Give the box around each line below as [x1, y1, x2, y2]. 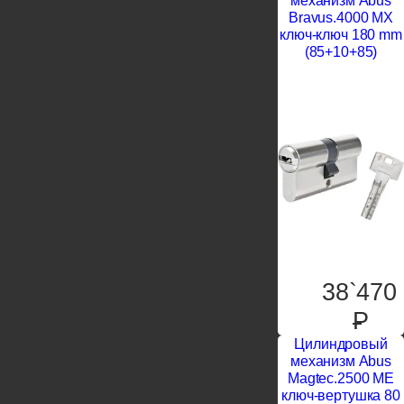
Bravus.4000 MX [289, 10, 393, 26]
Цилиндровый [294, 336, 388, 353]
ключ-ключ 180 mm [280, 27, 402, 43]
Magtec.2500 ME [288, 371, 394, 387]
